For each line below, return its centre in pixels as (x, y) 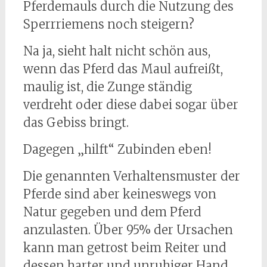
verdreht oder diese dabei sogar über (131, 105)
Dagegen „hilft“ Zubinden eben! (117, 150)
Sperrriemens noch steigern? (108, 24)
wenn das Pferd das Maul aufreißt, (123, 69)
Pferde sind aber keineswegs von (119, 194)
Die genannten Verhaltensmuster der (131, 176)
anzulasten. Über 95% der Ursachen (128, 230)
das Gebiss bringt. (76, 123)
